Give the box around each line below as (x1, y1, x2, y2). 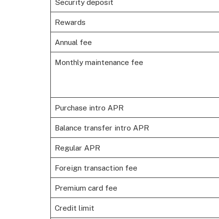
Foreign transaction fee (54, 163, 137, 173)
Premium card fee (54, 183, 117, 193)
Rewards (54, 18, 86, 27)
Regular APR (54, 143, 100, 153)
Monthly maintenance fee (54, 58, 143, 67)
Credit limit (54, 203, 94, 213)
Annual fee (54, 38, 92, 47)
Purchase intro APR (54, 103, 124, 112)
